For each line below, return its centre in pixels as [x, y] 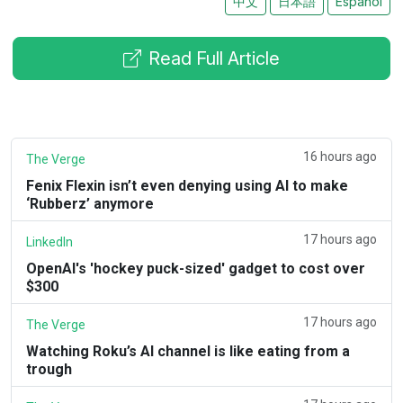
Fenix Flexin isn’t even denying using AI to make [187, 185]
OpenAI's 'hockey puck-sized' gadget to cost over [196, 268]
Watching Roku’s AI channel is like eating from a [188, 351]
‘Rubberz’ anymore [90, 203]
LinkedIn [49, 242]
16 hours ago [340, 156]
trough [49, 369]
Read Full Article [214, 59]
